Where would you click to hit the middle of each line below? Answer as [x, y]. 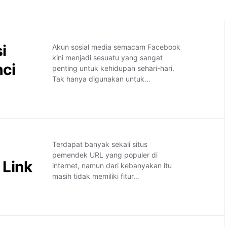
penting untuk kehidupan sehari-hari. [113, 68]
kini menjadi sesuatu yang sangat [108, 58]
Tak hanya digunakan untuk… [102, 79]
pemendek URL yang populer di [105, 155]
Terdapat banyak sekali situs [100, 144]
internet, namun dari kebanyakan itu [112, 165]
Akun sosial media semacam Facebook [117, 47]
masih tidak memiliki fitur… [96, 176]
